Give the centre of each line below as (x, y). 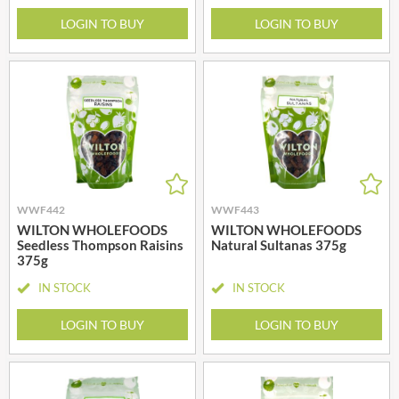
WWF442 (41, 209)
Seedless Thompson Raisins (100, 244)
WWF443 (235, 209)
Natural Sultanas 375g (279, 244)
